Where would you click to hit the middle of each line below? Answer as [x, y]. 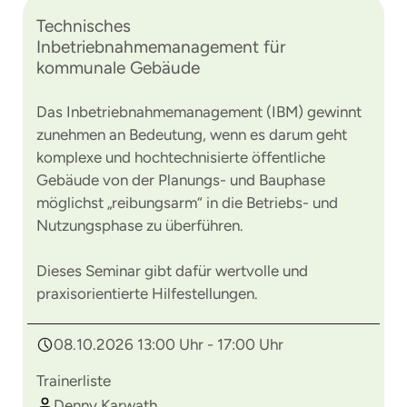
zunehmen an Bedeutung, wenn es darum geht [192, 134]
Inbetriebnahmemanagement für [161, 47]
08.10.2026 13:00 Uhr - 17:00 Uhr [169, 344]
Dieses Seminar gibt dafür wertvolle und [172, 271]
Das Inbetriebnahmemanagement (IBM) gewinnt [199, 112]
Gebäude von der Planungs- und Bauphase [181, 180]
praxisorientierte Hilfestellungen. [147, 293]
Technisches [84, 26]
